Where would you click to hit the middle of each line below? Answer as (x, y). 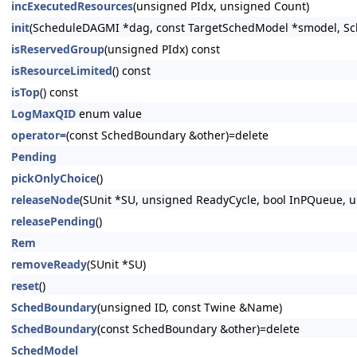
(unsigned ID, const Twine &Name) (190, 307)
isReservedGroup (58, 49)
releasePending (53, 221)
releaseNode (45, 200)
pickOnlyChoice (54, 178)
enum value (109, 114)
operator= (39, 135)
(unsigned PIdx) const (162, 49)
